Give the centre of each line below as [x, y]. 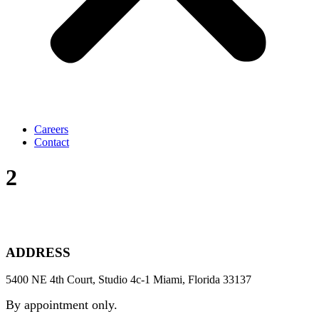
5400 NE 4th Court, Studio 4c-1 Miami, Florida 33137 [129, 280]
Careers [51, 130]
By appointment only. [62, 305]
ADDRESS [38, 252]
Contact [52, 142]
